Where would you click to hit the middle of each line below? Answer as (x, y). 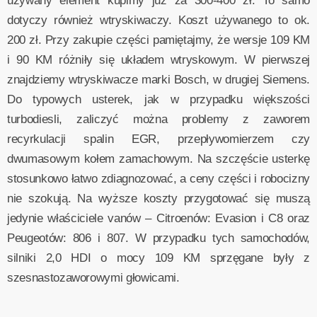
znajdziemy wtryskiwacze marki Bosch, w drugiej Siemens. (158, 79)
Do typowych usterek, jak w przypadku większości (158, 99)
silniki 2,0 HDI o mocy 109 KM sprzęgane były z (158, 258)
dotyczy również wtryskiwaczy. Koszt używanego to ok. (158, 20)
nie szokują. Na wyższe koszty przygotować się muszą (158, 198)
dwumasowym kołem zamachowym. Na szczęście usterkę (158, 158)
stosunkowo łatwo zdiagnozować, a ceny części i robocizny (158, 178)
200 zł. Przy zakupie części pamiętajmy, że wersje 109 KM (158, 40)
